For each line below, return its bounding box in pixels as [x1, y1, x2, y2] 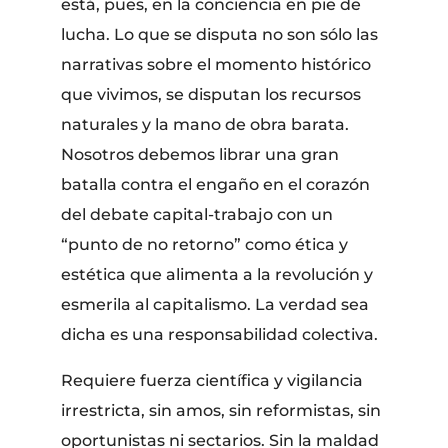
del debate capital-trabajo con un [61, 204, 334, 224]
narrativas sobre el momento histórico [61, 54, 372, 74]
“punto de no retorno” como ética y [61, 234, 349, 254]
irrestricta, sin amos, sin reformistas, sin [61, 400, 382, 420]
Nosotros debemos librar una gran [61, 144, 340, 164]
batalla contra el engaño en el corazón [61, 174, 371, 194]
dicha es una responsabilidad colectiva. [61, 324, 383, 344]
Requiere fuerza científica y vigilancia [61, 370, 364, 390]
